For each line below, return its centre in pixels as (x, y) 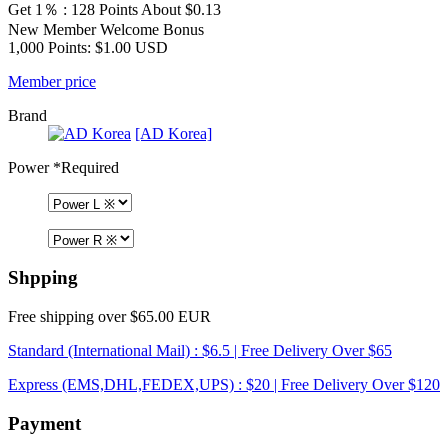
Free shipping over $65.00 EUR (109, 317)
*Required (84, 167)
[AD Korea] (173, 133)
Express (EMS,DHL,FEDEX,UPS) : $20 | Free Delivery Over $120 (224, 385)
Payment (44, 423)
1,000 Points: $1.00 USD (88, 47)
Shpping (43, 278)
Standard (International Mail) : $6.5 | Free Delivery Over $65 (200, 351)
